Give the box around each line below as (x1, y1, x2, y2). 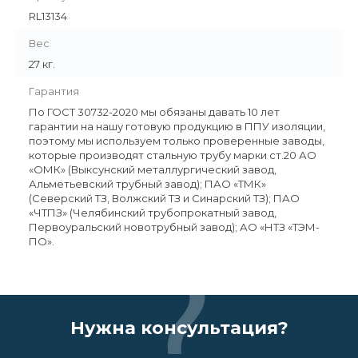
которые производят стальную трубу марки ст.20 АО (29, 149, 316, 162)
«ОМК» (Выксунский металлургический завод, (29, 163, 276, 177)
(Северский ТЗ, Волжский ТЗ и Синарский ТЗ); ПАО (29, 192, 300, 205)
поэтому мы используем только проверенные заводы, (29, 134, 324, 148)
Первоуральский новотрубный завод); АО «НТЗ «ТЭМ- (29, 221, 320, 234)
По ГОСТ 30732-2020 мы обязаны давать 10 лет (29, 105, 280, 119)
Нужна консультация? (70, 317, 288, 340)
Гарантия (29, 85, 79, 98)
